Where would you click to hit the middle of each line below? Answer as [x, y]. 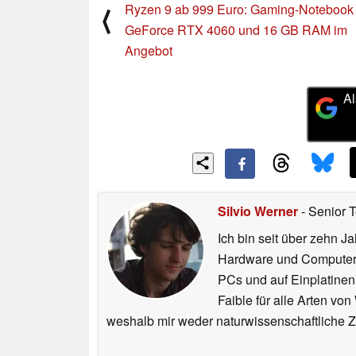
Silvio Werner [258, 211]
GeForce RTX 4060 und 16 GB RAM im [236, 29]
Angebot [149, 50]
